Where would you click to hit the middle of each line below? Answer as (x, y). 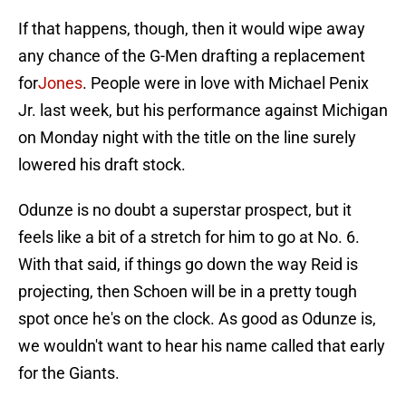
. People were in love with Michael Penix (226, 83)
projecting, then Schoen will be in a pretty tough (188, 292)
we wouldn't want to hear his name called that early (202, 346)
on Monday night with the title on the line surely (187, 138)
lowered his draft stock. (102, 165)
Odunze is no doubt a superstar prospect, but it (185, 210)
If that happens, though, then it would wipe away (192, 29)
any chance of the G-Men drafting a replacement (192, 56)
